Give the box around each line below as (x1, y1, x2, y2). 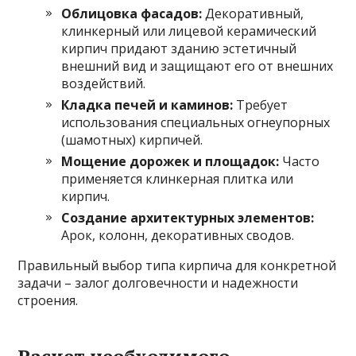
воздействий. (61, 74, 146, 92)
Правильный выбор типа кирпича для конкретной (17, 256, 337, 274)
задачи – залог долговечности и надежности (17, 273, 299, 292)
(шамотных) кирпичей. (61, 130, 203, 149)
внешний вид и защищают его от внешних (61, 56, 334, 75)
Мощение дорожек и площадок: (61, 152, 280, 170)
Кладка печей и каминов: (61, 95, 234, 114)
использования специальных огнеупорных (61, 113, 331, 131)
